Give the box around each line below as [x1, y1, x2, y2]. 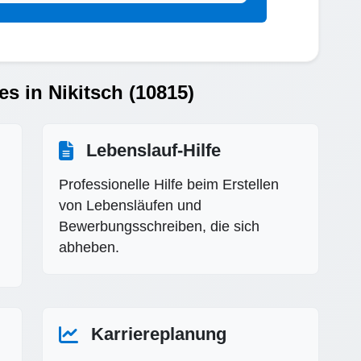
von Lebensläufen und [59, 197, 202, 214]
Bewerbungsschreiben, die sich [59, 218, 260, 234]
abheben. [59, 239, 120, 255]
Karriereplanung [91, 323, 227, 344]
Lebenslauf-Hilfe [86, 139, 222, 160]
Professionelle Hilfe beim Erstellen [59, 176, 280, 193]
